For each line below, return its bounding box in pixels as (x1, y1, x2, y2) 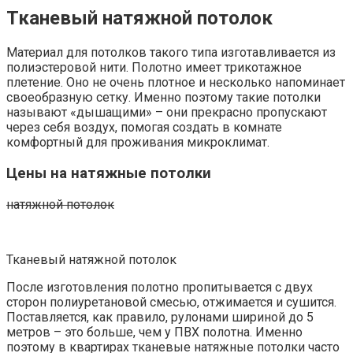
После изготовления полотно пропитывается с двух (6, 279, 313, 295)
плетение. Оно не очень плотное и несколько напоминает (6, 75, 345, 91)
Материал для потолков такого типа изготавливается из (6, 45, 336, 61)
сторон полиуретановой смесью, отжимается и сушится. (6, 294, 336, 310)
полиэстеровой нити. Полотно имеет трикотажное (6, 60, 302, 76)
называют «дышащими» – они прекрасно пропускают (6, 105, 327, 121)
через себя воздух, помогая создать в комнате (6, 120, 282, 136)
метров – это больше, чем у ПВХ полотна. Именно (6, 324, 303, 340)
